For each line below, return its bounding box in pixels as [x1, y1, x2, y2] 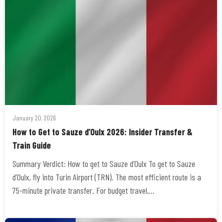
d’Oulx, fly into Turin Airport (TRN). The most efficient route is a [12, 171, 201, 182]
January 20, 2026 [12, 113, 56, 122]
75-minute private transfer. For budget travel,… [12, 185, 155, 196]
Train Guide [12, 140, 51, 151]
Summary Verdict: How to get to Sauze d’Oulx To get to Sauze [12, 158, 195, 169]
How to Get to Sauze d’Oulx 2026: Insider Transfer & [12, 126, 192, 137]
